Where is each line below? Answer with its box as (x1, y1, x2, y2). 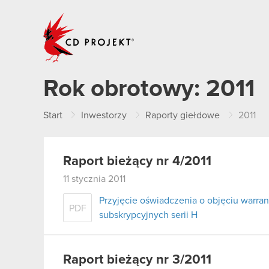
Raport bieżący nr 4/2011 (63, 155, 211, 168)
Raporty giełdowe (145, 110, 220, 120)
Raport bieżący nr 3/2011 (63, 253, 211, 267)
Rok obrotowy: (43, 77, 206, 101)
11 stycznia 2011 (63, 174, 125, 184)
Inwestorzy (81, 110, 127, 120)
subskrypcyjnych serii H (99, 210, 198, 220)
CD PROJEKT (135, 12, 192, 22)
